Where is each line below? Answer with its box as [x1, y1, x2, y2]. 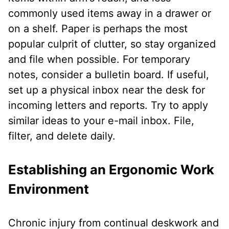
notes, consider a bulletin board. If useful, [8, 68, 209, 81]
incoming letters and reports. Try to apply [8, 99, 208, 112]
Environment [8, 181, 89, 197]
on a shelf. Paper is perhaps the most [8, 22, 188, 35]
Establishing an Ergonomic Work [8, 162, 214, 178]
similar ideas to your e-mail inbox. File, [8, 114, 194, 127]
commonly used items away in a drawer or [8, 7, 211, 20]
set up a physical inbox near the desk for [8, 84, 205, 97]
